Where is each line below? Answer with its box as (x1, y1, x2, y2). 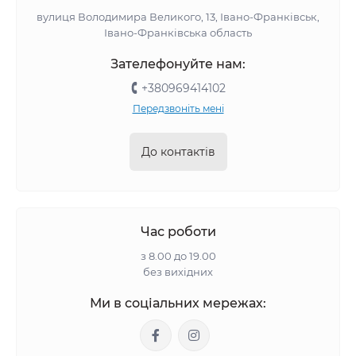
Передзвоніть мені (132, 102, 224, 114)
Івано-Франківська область (104, 25, 252, 39)
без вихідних (143, 265, 213, 278)
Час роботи (140, 223, 216, 239)
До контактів (141, 144, 215, 159)
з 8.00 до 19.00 (140, 249, 216, 262)
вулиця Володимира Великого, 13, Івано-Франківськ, (37, 10, 319, 23)
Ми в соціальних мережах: (90, 295, 266, 311)
